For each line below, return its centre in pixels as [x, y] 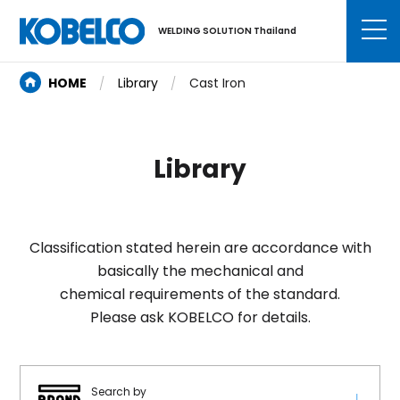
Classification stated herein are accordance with [200, 248]
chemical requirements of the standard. [200, 294]
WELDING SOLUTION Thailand [227, 31]
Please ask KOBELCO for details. [200, 317]
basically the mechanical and [200, 271]
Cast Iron [218, 83]
